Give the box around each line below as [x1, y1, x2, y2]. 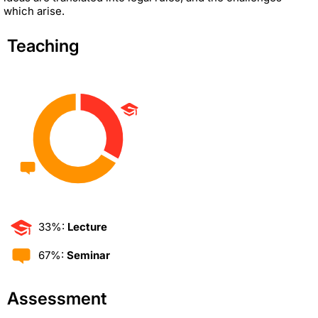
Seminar [67, 248, 110, 262]
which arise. [4, 4, 65, 18]
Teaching [7, 35, 79, 56]
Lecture [67, 219, 107, 234]
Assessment [7, 287, 106, 309]
